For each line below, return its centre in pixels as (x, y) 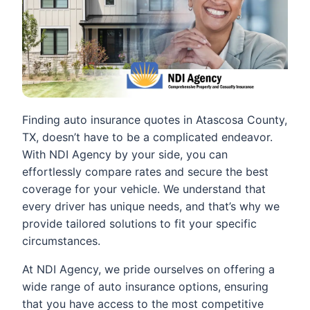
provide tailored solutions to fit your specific (139, 224)
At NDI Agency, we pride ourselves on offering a (148, 270)
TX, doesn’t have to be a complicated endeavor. (147, 137)
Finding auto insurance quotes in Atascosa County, (155, 120)
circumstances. (61, 241)
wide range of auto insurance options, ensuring (145, 287)
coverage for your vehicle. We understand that (144, 189)
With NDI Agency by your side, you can (125, 155)
